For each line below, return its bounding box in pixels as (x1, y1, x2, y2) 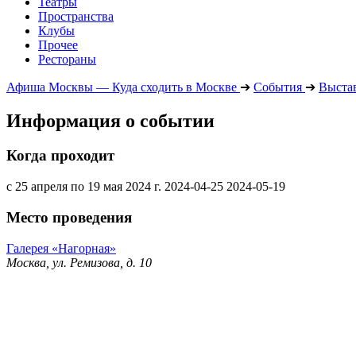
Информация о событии (6, 110, 215, 131)
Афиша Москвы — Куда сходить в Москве (6, 79, 237, 94)
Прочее (38, 37, 78, 52)
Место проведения (6, 208, 132, 226)
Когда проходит (6, 147, 114, 164)
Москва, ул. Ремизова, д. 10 (6, 255, 152, 269)
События (253, 79, 302, 94)
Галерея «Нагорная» (6, 241, 116, 255)
